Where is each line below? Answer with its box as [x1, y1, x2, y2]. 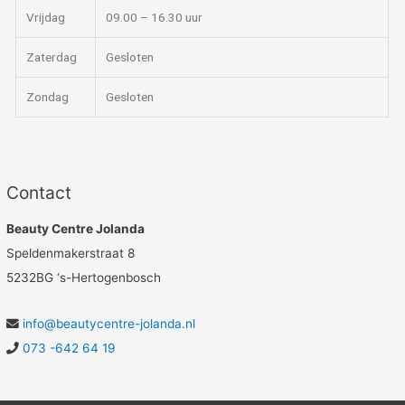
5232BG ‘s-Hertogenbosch [6, 270, 162, 285]
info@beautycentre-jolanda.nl [23, 316, 196, 331]
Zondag [24, 89, 70, 104]
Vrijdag [24, 9, 66, 24]
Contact [6, 181, 72, 203]
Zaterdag [24, 49, 78, 64]
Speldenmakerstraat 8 [6, 246, 136, 260]
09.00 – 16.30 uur [103, 9, 203, 24]
